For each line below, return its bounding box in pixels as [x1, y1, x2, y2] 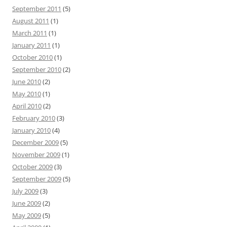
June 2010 [12, 77, 41, 86]
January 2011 [12, 41, 51, 50]
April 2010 [12, 101, 42, 110]
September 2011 [12, 4, 61, 13]
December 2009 [12, 138, 59, 147]
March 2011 [12, 28, 47, 37]
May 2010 [12, 89, 41, 98]
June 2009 [12, 199, 41, 208]
